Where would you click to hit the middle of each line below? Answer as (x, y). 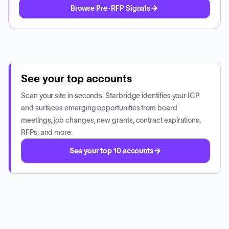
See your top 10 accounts (111, 151)
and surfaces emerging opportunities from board (99, 108)
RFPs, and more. (47, 132)
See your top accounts (76, 79)
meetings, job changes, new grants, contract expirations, (111, 120)
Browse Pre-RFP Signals (110, 8)
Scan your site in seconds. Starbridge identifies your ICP (110, 96)
